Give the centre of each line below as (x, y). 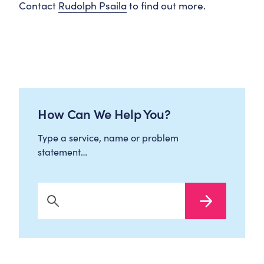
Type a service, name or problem (108, 138)
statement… (62, 152)
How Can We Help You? (104, 114)
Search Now (57, 206)
